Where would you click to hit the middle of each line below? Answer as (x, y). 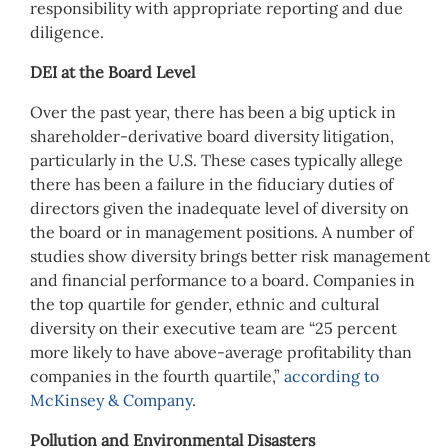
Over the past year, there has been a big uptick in (213, 111)
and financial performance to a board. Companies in (222, 279)
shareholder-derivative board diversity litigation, (212, 135)
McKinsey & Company (111, 399)
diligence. (67, 31)
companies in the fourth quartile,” (157, 375)
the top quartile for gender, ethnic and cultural (204, 303)
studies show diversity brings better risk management (230, 255)
